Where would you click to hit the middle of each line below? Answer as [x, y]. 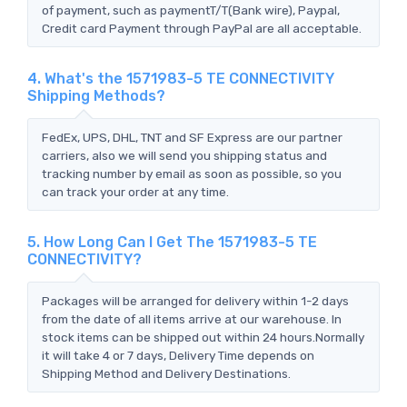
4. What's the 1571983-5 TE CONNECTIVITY [181, 78]
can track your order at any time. [135, 191]
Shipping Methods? [96, 95]
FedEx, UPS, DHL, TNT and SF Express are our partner [192, 137]
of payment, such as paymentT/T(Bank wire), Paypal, [191, 10]
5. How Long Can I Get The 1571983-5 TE [172, 242]
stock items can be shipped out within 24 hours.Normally [203, 337]
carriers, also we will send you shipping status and [184, 155]
